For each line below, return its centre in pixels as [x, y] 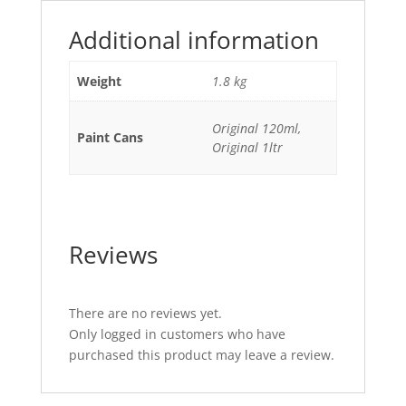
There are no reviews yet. [145, 313]
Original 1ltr [247, 147]
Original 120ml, [256, 128]
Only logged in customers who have [177, 334]
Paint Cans [110, 137]
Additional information [193, 40]
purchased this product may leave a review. [201, 355]
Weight [99, 81]
